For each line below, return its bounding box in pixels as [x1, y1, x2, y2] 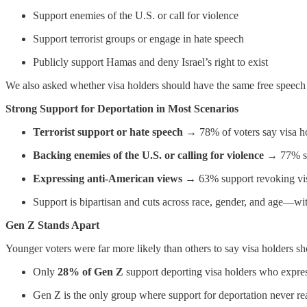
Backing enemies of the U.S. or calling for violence [33, 149, 264, 161]
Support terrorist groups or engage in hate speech [33, 32, 244, 45]
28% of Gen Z [58, 265, 123, 278]
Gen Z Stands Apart [5, 219, 99, 231]
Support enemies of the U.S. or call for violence [33, 9, 238, 21]
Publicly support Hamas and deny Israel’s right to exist [33, 56, 268, 68]
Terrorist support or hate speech [33, 125, 183, 138]
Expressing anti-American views [33, 172, 182, 184]
